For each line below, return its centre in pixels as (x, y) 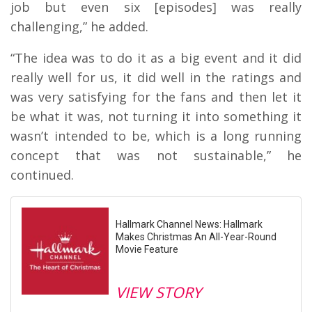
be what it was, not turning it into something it (156, 117)
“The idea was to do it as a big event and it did (156, 58)
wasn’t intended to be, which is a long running (156, 136)
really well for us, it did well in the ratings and (156, 78)
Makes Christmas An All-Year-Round (196, 237)
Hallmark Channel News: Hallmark (189, 225)
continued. (42, 175)
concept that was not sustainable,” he (156, 156)
